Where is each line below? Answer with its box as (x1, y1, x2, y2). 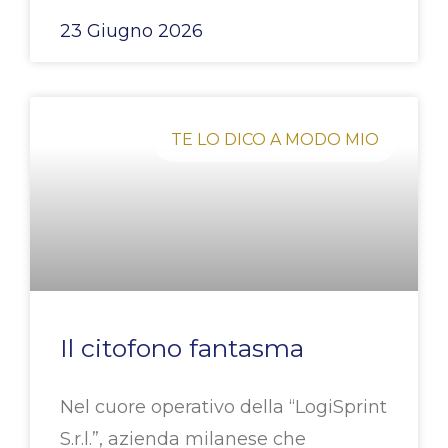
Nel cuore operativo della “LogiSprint (60, 396, 387, 419)
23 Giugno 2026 (60, 20, 203, 43)
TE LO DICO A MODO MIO (170, 129, 379, 149)
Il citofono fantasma (60, 333, 304, 364)
